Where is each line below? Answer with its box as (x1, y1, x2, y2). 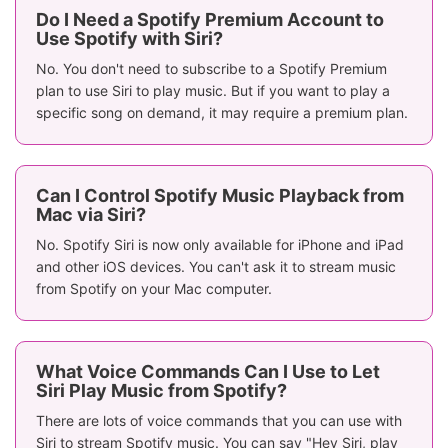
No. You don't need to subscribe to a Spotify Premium (36, 59, 387, 77)
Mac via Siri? (36, 203, 146, 225)
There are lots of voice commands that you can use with (36, 411, 402, 429)
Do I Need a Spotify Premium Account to (36, 8, 384, 30)
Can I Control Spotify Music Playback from (36, 184, 404, 206)
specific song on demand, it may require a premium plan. (36, 103, 408, 121)
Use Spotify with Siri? (36, 27, 223, 49)
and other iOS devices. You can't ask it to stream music (36, 257, 396, 275)
